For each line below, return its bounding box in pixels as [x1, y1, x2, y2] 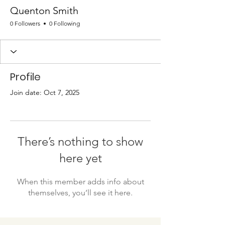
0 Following [49, 19, 80, 27]
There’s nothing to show [18, 134, 143, 149]
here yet [59, 150, 102, 165]
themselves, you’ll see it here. [28, 187, 133, 197]
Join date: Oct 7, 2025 [10, 87, 79, 97]
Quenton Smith [10, 4, 78, 17]
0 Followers [10, 19, 40, 27]
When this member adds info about [17, 176, 144, 186]
